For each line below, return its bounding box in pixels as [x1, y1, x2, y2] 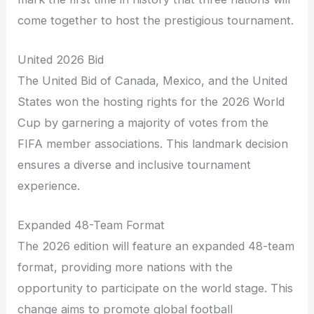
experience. [18, 178, 81, 193]
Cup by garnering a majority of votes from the [18, 115, 269, 130]
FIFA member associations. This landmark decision [18, 136, 289, 151]
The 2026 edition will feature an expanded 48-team [18, 239, 295, 254]
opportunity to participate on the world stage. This [18, 281, 294, 296]
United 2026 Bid [18, 52, 104, 67]
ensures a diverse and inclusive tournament [18, 157, 252, 172]
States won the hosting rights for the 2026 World [18, 94, 285, 109]
